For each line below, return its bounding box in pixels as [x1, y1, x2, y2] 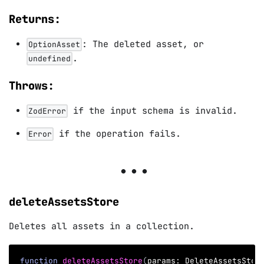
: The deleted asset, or [82, 38, 204, 50]
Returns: [9, 11, 61, 27]
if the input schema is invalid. [68, 104, 237, 117]
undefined [28, 54, 71, 64]
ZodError [28, 106, 66, 117]
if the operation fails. [54, 127, 181, 140]
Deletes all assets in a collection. [9, 220, 194, 233]
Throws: [9, 78, 54, 94]
